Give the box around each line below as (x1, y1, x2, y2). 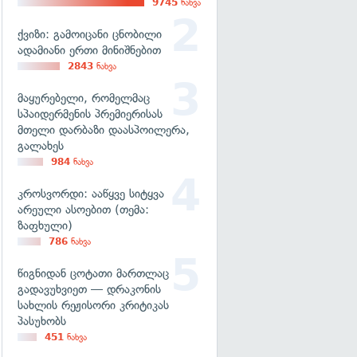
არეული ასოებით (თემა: (18, 202, 149, 217)
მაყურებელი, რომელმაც (18, 91, 150, 105)
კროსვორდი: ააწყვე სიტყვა (18, 186, 164, 201)
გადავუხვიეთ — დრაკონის (18, 282, 161, 296)
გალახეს (18, 139, 64, 153)
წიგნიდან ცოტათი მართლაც (18, 266, 169, 280)
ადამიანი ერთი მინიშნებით (18, 43, 161, 57)
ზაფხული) (18, 218, 73, 233)
